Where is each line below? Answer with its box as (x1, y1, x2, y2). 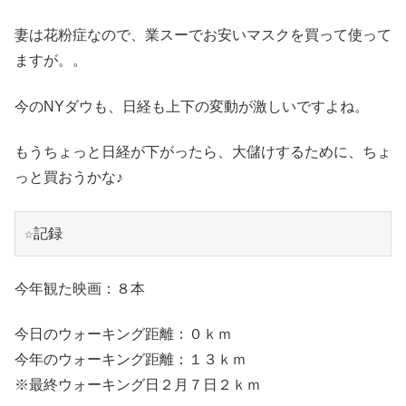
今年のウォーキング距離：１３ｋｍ (14, 352, 246, 368)
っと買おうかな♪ (14, 169, 123, 186)
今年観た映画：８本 (14, 280, 145, 296)
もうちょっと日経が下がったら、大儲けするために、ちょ (14, 144, 391, 160)
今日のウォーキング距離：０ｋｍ (14, 326, 232, 343)
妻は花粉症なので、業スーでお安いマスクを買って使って (14, 27, 391, 43)
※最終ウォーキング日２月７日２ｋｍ (14, 377, 261, 393)
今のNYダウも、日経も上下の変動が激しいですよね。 (14, 98, 369, 114)
